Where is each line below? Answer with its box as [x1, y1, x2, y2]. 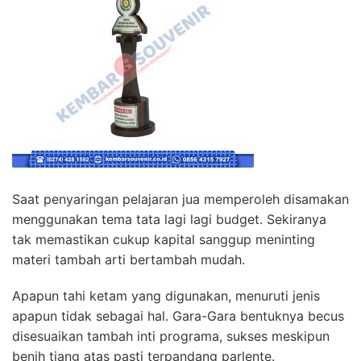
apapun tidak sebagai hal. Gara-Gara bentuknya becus [12, 308, 344, 325]
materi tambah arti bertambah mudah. [12, 251, 245, 268]
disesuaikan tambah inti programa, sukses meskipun [12, 328, 330, 345]
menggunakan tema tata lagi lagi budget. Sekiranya [12, 211, 326, 228]
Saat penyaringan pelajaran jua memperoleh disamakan [12, 191, 349, 208]
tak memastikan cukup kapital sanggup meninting [12, 231, 315, 248]
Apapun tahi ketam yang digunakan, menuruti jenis [12, 288, 320, 305]
